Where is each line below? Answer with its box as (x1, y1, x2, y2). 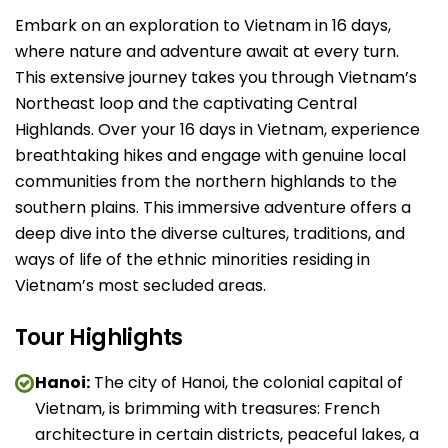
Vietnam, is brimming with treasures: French (35, 397, 380, 420)
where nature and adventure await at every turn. (15, 40, 399, 63)
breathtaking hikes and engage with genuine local (15, 144, 406, 167)
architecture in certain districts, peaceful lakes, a (35, 423, 419, 446)
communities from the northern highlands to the (15, 170, 397, 193)
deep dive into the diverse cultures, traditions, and (15, 222, 405, 245)
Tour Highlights (15, 322, 183, 353)
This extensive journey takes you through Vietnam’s (15, 66, 417, 89)
